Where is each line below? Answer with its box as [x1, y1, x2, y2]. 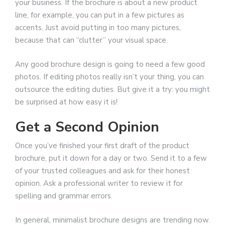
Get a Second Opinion [15, 118, 159, 137]
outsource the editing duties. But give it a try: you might [15, 84, 210, 94]
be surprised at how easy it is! [15, 96, 118, 107]
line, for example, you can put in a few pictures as [15, 10, 184, 21]
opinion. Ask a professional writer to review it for [15, 178, 183, 189]
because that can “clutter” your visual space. [15, 35, 168, 46]
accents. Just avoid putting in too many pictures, [15, 23, 181, 33]
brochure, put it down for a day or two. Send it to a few [15, 153, 207, 164]
